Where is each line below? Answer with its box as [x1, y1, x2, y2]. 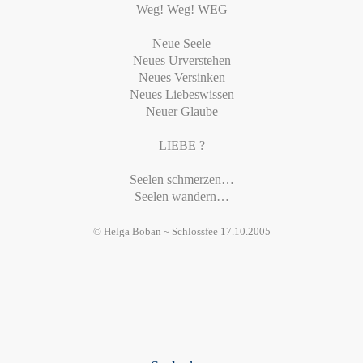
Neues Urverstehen [132, 53, 231, 67]
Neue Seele [152, 36, 211, 50]
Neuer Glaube [145, 105, 218, 118]
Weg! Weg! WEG [135, 2, 228, 16]
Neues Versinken [138, 70, 225, 84]
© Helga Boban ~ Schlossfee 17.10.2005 [92, 225, 271, 237]
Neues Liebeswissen [129, 88, 234, 101]
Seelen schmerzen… [129, 173, 234, 186]
